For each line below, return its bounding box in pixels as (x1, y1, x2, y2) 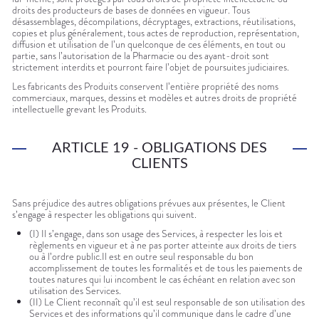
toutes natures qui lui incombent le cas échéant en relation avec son (29, 272, 296, 287)
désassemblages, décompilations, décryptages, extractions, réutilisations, (12, 14, 296, 29)
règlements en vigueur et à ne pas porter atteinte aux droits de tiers (29, 238, 296, 253)
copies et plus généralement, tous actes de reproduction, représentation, (12, 26, 299, 41)
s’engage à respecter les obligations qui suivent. (12, 207, 197, 222)
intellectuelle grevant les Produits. (12, 102, 147, 117)
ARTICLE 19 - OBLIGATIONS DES (52, 141, 267, 156)
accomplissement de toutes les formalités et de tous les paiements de (29, 261, 303, 276)
